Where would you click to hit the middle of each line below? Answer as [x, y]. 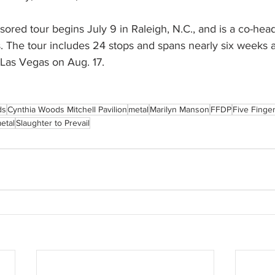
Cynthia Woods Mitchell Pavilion [67, 110]
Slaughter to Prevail [53, 123]
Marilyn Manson [180, 110]
